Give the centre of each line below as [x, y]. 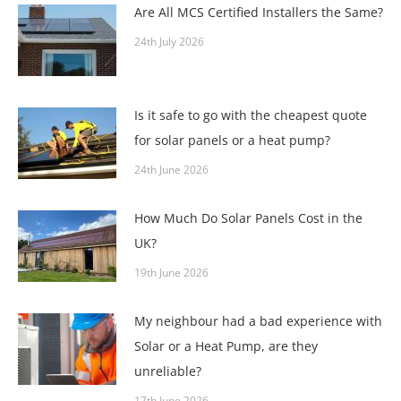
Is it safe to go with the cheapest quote [251, 115]
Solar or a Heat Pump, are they [226, 346]
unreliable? [168, 371]
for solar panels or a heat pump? [232, 141]
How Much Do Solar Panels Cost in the [248, 218]
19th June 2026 [171, 273]
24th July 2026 [169, 42]
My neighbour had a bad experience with [258, 321]
